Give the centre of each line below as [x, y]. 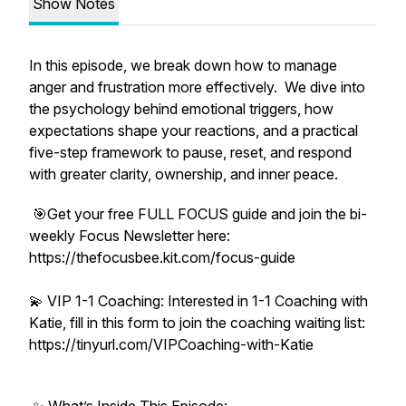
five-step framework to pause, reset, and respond [190, 152]
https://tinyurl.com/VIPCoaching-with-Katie [173, 344]
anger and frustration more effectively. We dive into [197, 87]
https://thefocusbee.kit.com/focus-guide [164, 257]
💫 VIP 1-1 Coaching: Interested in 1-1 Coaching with [198, 301]
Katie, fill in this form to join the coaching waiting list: [197, 323]
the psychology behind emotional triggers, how [181, 109]
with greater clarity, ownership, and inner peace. [185, 174]
